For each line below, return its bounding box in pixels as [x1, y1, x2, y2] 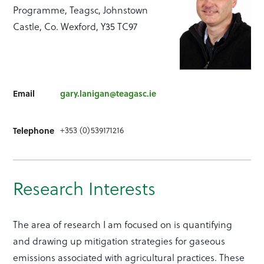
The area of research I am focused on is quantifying [13, 217, 233, 231]
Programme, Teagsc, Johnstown [13, 3, 148, 17]
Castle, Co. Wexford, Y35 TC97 [13, 19, 138, 34]
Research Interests [13, 174, 156, 201]
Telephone [13, 124, 55, 136]
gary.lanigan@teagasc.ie [60, 87, 157, 99]
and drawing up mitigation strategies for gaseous [13, 233, 226, 247]
